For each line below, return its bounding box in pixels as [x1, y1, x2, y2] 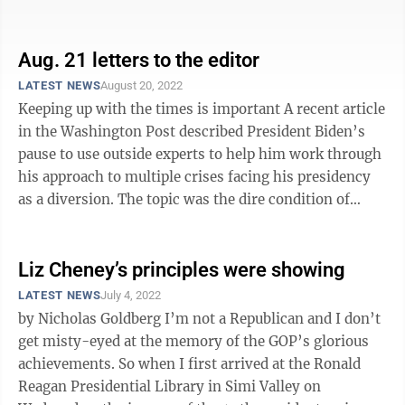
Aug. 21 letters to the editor [18, 49, 259, 71]
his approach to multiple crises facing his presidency [18, 168, 371, 185]
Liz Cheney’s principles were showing [18, 259, 345, 281]
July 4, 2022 [100, 288, 162, 302]
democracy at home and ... [18, 213, 192, 231]
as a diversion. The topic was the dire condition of [18, 191, 350, 208]
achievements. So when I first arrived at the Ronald [18, 355, 118, 372]
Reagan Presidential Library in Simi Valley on [18, 378, 321, 395]
